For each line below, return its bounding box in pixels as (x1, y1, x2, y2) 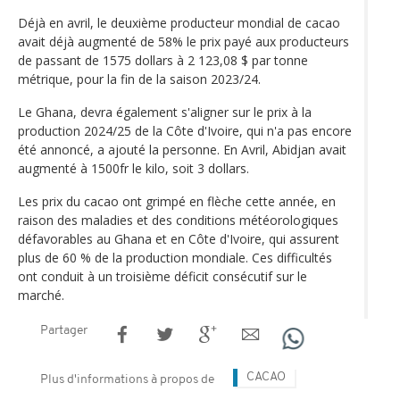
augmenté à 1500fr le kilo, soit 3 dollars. (18, 159, 249, 177)
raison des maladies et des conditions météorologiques (18, 211, 338, 229)
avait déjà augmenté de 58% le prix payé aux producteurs (18, 32, 349, 50)
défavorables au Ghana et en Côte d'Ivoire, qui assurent (18, 229, 339, 247)
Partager (40, 323, 87, 337)
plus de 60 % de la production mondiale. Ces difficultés (18, 248, 332, 266)
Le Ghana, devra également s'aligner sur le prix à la (18, 103, 312, 121)
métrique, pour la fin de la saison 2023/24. (18, 70, 261, 87)
